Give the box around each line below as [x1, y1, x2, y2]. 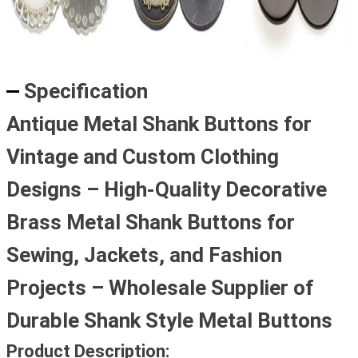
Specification [24, 79, 149, 103]
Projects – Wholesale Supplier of [6, 276, 313, 300]
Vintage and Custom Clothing [6, 145, 279, 169]
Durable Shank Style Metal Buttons [6, 308, 332, 332]
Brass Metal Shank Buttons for [6, 210, 295, 234]
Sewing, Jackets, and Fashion [6, 243, 282, 267]
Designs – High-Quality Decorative [6, 177, 327, 201]
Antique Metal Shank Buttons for [6, 112, 312, 136]
